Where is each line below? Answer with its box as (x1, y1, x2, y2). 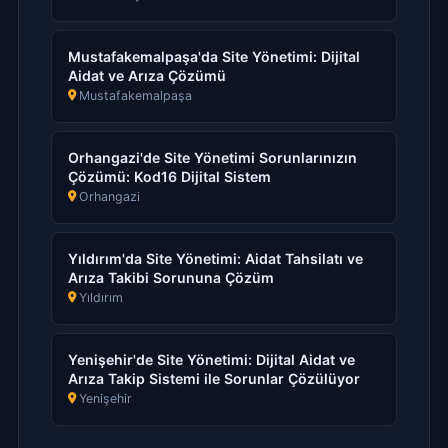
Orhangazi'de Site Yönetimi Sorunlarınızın (68, 149, 357, 166)
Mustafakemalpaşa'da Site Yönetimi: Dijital (68, 48, 360, 65)
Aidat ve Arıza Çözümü (68, 67, 226, 84)
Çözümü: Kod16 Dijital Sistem (68, 168, 271, 185)
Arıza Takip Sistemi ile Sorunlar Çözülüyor (68, 370, 360, 387)
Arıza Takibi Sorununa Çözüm (68, 269, 274, 286)
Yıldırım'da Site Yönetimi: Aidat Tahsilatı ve (68, 250, 363, 267)
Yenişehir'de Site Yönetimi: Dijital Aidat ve (68, 351, 355, 368)
